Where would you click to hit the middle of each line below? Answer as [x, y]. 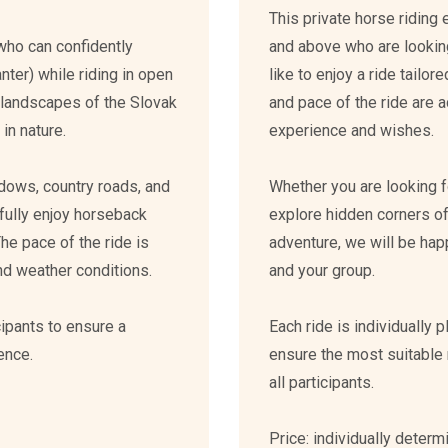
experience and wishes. [351, 130]
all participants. [321, 382]
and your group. [322, 270]
